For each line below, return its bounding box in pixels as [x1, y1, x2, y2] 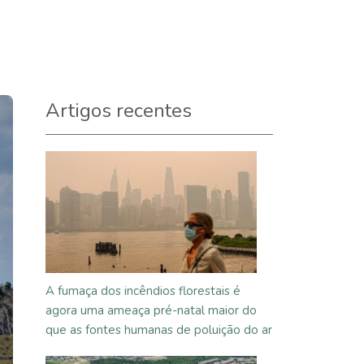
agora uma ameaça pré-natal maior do [45, 302, 257, 318]
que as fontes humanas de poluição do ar [45, 322, 272, 338]
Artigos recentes [45, 97, 192, 123]
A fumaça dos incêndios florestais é [45, 283, 240, 299]
